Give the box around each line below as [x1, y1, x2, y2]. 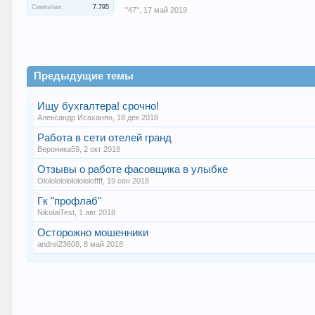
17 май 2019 [143, 5, 188, 14]
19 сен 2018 [107, 176, 150, 185]
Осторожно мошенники [37, 227, 149, 238]
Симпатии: [32, 4, 64, 11]
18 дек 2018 [117, 113, 159, 122]
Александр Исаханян [37, 113, 113, 122]
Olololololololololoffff [37, 176, 103, 185]
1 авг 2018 [79, 208, 116, 217]
